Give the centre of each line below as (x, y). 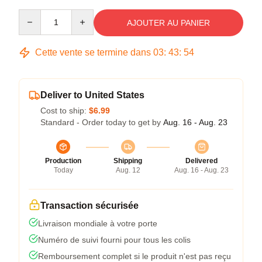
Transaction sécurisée (89, 205)
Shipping (128, 161)
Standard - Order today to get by (102, 122)
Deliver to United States (92, 95)
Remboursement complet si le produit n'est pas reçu (135, 256)
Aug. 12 (128, 170)
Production (63, 161)
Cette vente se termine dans (93, 52)
